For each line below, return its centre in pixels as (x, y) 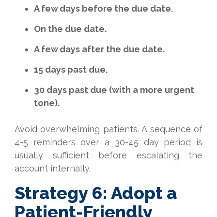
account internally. (53, 168)
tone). (47, 103)
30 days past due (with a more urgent (114, 90)
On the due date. (70, 29)
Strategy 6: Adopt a (96, 193)
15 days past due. (71, 70)
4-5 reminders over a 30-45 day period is (108, 142)
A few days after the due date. (99, 49)
